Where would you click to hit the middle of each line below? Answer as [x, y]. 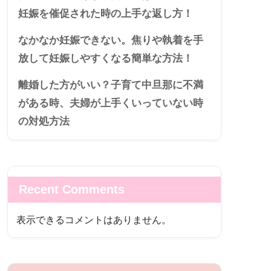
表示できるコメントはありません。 [94, 220]
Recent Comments [72, 189]
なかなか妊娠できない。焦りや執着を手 [111, 41]
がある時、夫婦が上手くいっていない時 [111, 103]
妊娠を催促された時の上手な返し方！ [106, 14]
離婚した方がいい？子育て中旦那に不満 [111, 85]
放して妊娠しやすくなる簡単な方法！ [106, 59]
